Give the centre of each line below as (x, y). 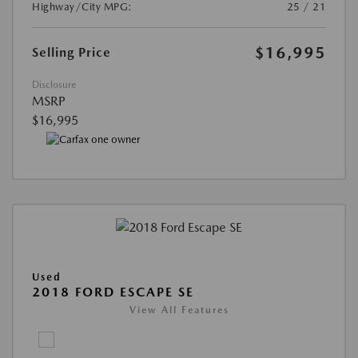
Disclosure (54, 85)
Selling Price (72, 53)
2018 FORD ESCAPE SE (113, 292)
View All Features (179, 310)
